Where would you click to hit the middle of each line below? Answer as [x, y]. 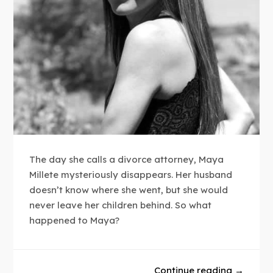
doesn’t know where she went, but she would [129, 190]
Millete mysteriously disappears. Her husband [131, 175]
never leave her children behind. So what [121, 205]
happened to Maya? [75, 221]
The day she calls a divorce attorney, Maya [127, 160]
